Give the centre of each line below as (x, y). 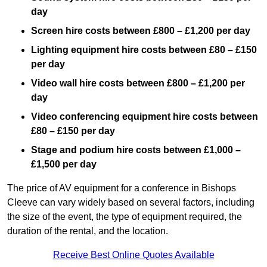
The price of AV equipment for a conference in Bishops (122, 188)
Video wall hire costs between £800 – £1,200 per (138, 83)
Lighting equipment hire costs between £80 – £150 (144, 50)
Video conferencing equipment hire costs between (145, 117)
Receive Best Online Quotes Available (133, 255)
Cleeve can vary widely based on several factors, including (131, 203)
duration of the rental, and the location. (88, 231)
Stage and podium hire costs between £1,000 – (136, 150)
